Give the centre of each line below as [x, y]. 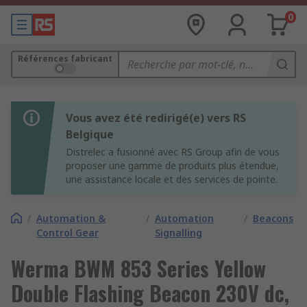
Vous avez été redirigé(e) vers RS [156, 118]
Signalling [178, 233]
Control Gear [67, 233]
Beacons [273, 218]
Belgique [90, 134]
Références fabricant [65, 59]
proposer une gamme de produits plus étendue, [172, 165]
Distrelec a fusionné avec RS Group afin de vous [173, 152]
